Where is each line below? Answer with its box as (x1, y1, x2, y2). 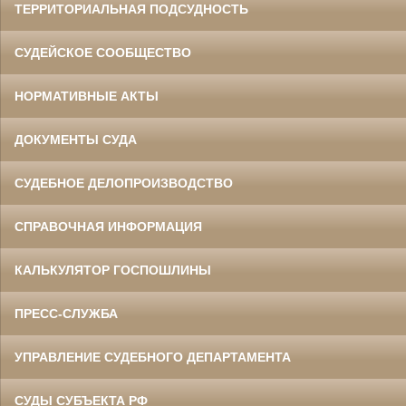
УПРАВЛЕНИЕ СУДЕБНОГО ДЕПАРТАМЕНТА (14, 349, 291, 364)
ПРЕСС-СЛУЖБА (14, 305, 118, 321)
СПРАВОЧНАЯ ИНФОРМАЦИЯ (14, 218, 202, 234)
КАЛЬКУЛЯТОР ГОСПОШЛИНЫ (14, 262, 211, 277)
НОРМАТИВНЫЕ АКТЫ (14, 88, 159, 103)
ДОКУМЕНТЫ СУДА (14, 131, 137, 147)
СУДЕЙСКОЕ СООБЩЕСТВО (14, 44, 191, 60)
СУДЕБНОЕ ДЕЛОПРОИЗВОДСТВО (14, 175, 233, 190)
